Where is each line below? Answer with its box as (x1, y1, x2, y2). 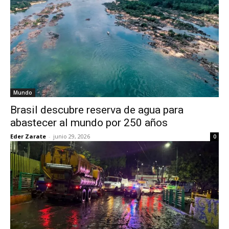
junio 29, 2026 (53, 132, 90, 140)
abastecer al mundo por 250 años (10, 117, 168, 129)
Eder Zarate (10, 132, 46, 140)
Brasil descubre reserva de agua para (10, 104, 184, 116)
